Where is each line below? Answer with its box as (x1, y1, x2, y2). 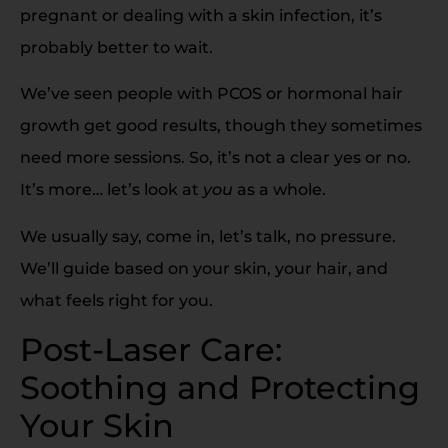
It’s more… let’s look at (20, 180, 203, 200)
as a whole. (233, 180, 326, 200)
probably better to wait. (20, 38, 213, 58)
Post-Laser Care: (20, 330, 282, 370)
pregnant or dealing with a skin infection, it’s (20, 6, 382, 26)
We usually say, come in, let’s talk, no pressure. (20, 226, 396, 246)
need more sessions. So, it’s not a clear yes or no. (20, 148, 411, 168)
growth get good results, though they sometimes (20, 116, 422, 136)
